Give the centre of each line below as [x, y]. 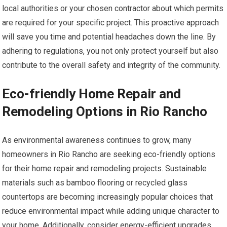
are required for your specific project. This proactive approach [111, 23]
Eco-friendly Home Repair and [92, 94]
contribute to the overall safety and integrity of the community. [111, 65]
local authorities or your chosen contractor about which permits [113, 9]
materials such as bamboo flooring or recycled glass [95, 183]
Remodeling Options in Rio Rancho [105, 112]
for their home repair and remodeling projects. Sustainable [105, 169]
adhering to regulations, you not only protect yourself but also [110, 51]
